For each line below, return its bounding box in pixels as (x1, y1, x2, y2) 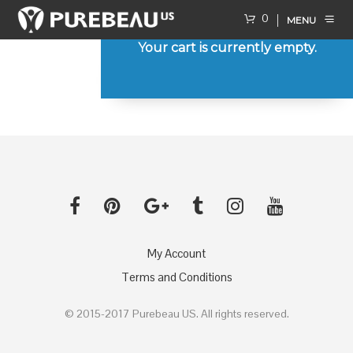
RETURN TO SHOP (144, 74, 227, 85)
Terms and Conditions (121, 269, 232, 285)
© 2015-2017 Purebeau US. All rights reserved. (64, 307, 289, 321)
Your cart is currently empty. (137, 40, 317, 55)
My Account (147, 246, 206, 262)
